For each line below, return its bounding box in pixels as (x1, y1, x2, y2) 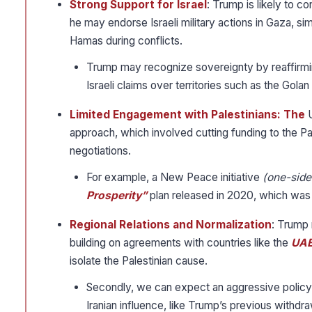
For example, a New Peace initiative (86, 171, 263, 185)
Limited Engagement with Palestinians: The (70, 108, 308, 122)
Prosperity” (86, 189, 147, 203)
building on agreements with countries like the (70, 236, 291, 250)
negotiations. (70, 144, 131, 158)
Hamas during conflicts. (70, 34, 182, 48)
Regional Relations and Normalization (70, 218, 272, 232)
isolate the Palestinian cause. (70, 254, 208, 268)
